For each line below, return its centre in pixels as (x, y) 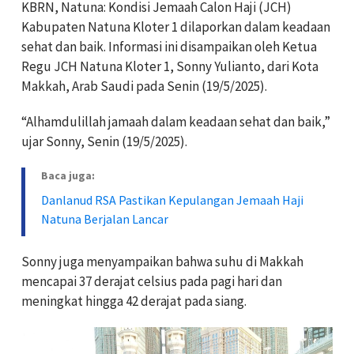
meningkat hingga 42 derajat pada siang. (134, 301)
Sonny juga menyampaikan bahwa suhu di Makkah (162, 262)
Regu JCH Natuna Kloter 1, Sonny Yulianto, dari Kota (170, 67)
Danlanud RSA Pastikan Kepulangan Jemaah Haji (172, 200)
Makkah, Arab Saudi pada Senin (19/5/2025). (144, 87)
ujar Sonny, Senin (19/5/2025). (104, 142)
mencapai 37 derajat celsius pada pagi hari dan (152, 282)
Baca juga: (68, 176)
